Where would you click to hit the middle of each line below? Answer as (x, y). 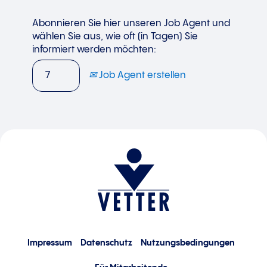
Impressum (50, 243)
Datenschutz (106, 243)
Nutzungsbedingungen (188, 243)
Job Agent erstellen (141, 75)
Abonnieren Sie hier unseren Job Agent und (131, 24)
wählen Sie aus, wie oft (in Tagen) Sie (115, 37)
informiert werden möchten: (94, 50)
